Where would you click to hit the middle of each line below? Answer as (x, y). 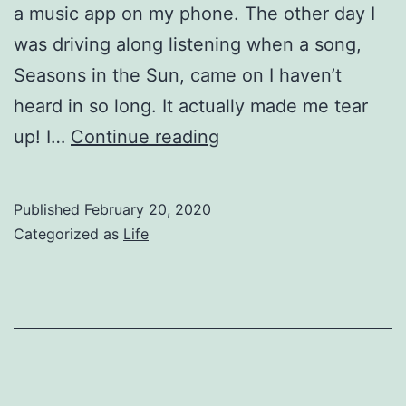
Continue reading (145, 136)
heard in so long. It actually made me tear (191, 106)
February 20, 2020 (148, 209)
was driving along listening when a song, (188, 44)
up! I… (42, 136)
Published (49, 209)
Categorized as (68, 233)
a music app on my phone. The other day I (194, 13)
